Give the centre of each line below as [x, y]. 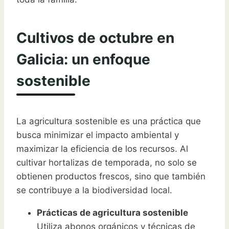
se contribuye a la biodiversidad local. [94, 190]
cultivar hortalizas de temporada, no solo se [107, 162]
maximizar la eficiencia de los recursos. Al [102, 148]
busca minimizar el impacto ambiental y [98, 135]
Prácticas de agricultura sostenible [112, 212]
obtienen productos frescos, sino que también [111, 176]
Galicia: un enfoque [83, 59]
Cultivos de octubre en [95, 38]
